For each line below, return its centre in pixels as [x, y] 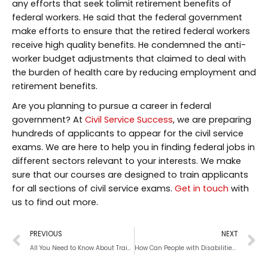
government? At [48, 119]
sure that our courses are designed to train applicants [130, 174]
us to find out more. [55, 202]
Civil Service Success [129, 119]
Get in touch [202, 188]
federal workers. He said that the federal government [127, 17]
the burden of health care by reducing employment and [134, 72]
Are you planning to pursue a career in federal [112, 106]
